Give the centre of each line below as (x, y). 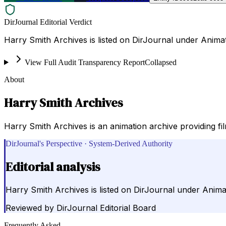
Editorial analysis (53, 166)
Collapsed (160, 62)
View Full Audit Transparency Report (84, 62)
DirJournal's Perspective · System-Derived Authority (89, 143)
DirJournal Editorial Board (106, 208)
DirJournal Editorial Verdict (48, 22)
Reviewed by (30, 208)
